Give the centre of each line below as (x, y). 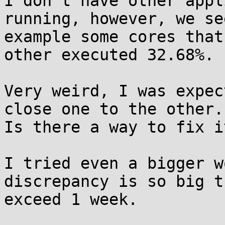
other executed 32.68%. (109, 55)
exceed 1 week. (71, 199)
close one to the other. (114, 109)
